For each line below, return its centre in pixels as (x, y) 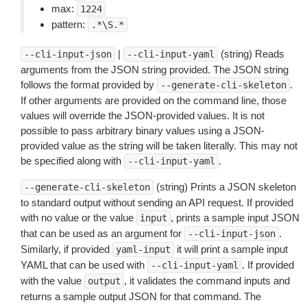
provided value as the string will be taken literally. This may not (159, 146)
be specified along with (72, 161)
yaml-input (143, 249)
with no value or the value (78, 218)
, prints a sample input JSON (235, 218)
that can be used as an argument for (102, 233)
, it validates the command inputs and (207, 281)
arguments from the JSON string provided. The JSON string (155, 70)
